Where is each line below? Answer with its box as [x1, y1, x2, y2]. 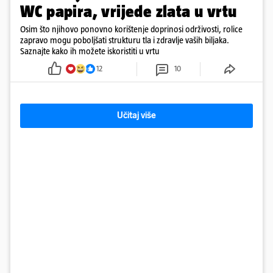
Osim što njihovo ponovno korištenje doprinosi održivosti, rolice [20, 23, 243, 34]
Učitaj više [117, 110, 156, 121]
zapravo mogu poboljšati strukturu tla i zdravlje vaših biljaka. [20, 34, 229, 45]
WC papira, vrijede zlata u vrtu [20, 1, 237, 21]
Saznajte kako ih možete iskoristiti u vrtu [20, 45, 160, 56]
